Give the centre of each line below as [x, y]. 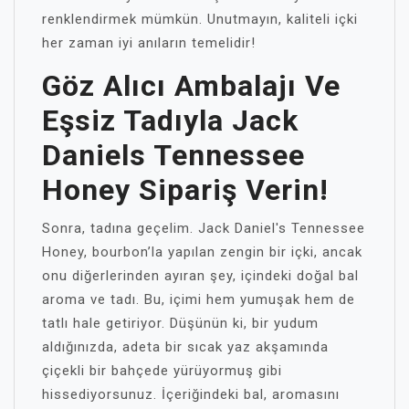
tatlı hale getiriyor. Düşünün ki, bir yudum [180, 323]
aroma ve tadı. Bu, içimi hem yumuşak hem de [199, 299]
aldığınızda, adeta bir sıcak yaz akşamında [185, 347]
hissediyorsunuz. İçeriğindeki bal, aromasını [191, 394]
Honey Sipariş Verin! [185, 190]
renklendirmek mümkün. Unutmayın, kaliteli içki [200, 19]
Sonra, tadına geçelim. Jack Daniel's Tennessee [204, 228]
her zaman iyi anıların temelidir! [149, 43]
